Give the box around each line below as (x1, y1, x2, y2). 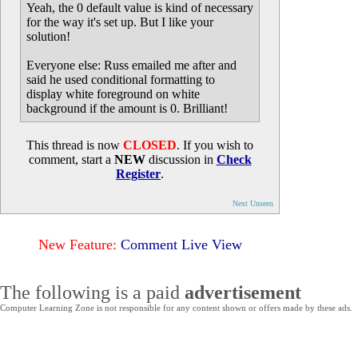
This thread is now (26, 138, 123, 152)
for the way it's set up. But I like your (26, 15, 213, 29)
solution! (26, 30, 70, 43)
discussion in (145, 153, 217, 166)
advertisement (185, 282, 301, 303)
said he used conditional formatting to (26, 73, 215, 86)
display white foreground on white (26, 87, 200, 101)
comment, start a (28, 153, 114, 166)
